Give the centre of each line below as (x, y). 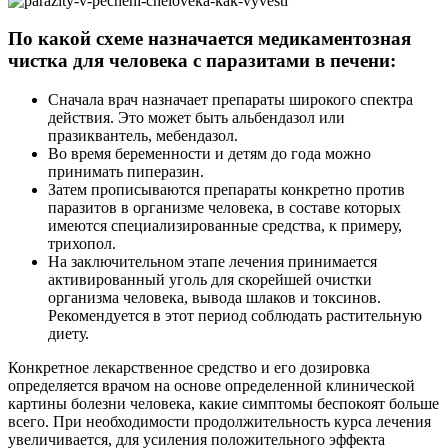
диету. (68, 334)
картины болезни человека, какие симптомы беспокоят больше (223, 404)
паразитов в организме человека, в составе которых (224, 208)
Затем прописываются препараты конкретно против (226, 190)
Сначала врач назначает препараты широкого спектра (230, 100)
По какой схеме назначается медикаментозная (209, 39)
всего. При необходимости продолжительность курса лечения (219, 422)
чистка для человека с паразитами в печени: (202, 61)
